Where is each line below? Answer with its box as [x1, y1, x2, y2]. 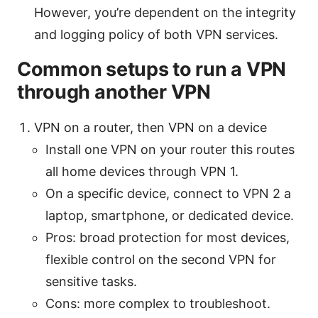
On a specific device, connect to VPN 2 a [45, 185, 291, 201]
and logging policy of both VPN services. [34, 26, 278, 42]
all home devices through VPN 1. [45, 163, 238, 179]
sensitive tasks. [45, 273, 137, 289]
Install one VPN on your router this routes [45, 141, 295, 157]
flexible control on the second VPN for [45, 251, 276, 267]
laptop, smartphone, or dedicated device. [45, 207, 294, 223]
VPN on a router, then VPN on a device [34, 119, 267, 135]
